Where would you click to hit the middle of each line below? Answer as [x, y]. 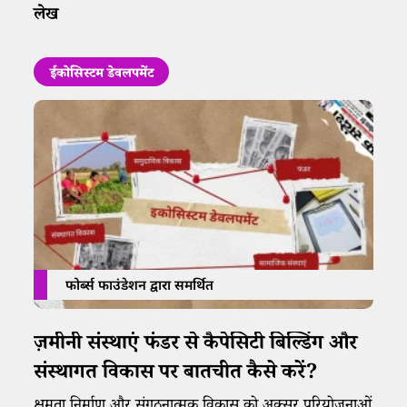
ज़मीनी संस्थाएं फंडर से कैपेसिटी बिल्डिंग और [196, 346]
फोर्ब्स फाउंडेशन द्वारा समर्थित [140, 287]
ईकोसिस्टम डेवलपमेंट [101, 75]
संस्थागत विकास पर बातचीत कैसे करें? [176, 375]
